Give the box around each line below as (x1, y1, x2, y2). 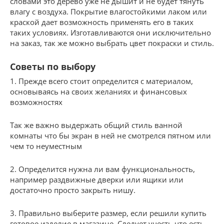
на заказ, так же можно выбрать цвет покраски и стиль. (10, 37, 214, 48)
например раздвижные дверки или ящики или (10, 174, 183, 184)
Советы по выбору (10, 60, 95, 72)
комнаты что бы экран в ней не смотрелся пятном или (10, 130, 211, 140)
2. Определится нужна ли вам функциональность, (10, 163, 195, 174)
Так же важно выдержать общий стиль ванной (10, 119, 182, 130)
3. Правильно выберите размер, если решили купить (10, 207, 206, 218)
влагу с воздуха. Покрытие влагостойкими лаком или (10, 6, 207, 16)
